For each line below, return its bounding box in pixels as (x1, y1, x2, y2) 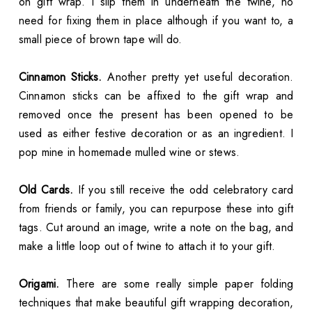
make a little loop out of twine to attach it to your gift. (18, 237, 276, 254)
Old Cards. (18, 181, 74, 198)
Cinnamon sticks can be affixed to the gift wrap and (18, 87, 294, 104)
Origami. (18, 275, 60, 292)
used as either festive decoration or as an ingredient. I (18, 125, 294, 141)
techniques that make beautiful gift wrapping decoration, (18, 294, 294, 311)
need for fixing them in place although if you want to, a (18, 12, 294, 29)
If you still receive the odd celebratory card (73, 181, 294, 198)
